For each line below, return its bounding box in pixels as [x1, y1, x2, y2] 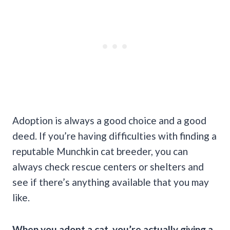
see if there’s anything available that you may [12, 176, 209, 188]
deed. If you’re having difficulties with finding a [12, 130, 217, 142]
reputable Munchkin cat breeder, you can [12, 145, 188, 158]
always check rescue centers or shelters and [12, 161, 204, 173]
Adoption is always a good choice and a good [12, 114, 206, 127]
